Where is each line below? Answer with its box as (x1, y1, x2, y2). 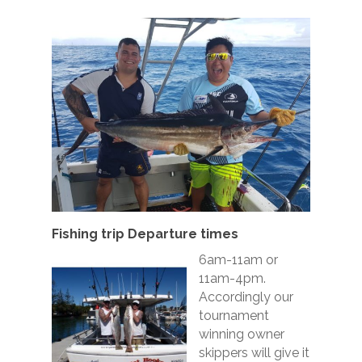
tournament (199, 308, 269, 323)
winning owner (199, 326, 284, 342)
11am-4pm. (199, 271, 266, 286)
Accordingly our (199, 289, 293, 305)
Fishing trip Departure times (52, 226, 238, 242)
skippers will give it (199, 345, 309, 360)
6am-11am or (199, 252, 278, 267)
